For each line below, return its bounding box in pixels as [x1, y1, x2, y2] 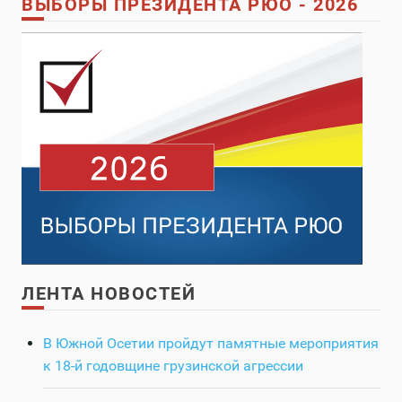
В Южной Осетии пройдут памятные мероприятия [43, 335, 379, 353]
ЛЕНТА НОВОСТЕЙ [22, 283, 196, 305]
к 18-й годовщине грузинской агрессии [43, 357, 303, 375]
